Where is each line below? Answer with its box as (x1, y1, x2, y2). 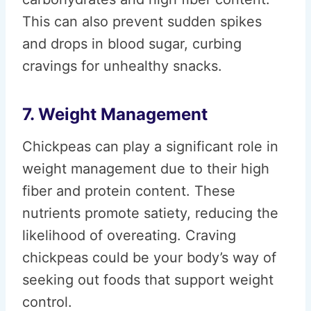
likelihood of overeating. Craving (22, 227, 236, 244)
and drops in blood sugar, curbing (22, 35, 242, 52)
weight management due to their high (22, 160, 269, 177)
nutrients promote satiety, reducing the (22, 205, 278, 221)
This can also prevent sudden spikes (22, 13, 262, 30)
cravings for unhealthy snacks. (22, 58, 222, 74)
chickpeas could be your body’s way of (22, 249, 276, 266)
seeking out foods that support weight (22, 271, 274, 288)
